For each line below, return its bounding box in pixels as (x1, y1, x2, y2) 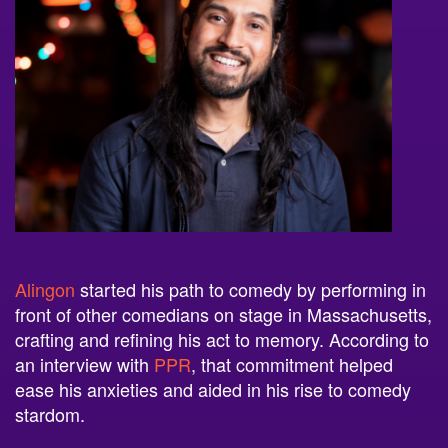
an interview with (15, 335, 154, 362)
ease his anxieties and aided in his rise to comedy (15, 360, 411, 387)
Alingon (15, 260, 75, 287)
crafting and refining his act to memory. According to (15, 310, 429, 337)
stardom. (15, 385, 90, 412)
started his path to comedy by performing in (75, 260, 426, 287)
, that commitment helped (191, 335, 393, 362)
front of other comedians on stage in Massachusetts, (15, 285, 432, 312)
